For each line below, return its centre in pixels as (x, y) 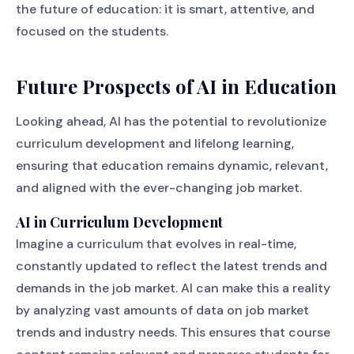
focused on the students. (92, 31)
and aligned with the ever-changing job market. (159, 188)
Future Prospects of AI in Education (176, 86)
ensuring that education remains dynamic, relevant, (172, 166)
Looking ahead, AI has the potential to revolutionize (171, 121)
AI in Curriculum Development (119, 222)
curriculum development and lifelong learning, (155, 143)
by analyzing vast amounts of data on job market (162, 310)
